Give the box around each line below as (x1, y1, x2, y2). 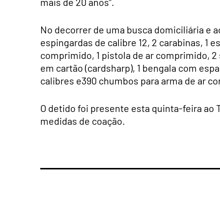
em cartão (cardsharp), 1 (40, 62, 140, 74)
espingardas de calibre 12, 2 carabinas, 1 (40, 36, 208, 49)
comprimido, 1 (40, 49, 100, 61)
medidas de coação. (40, 115, 125, 127)
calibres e (40, 75, 82, 87)
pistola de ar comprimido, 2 (100, 49, 217, 61)
